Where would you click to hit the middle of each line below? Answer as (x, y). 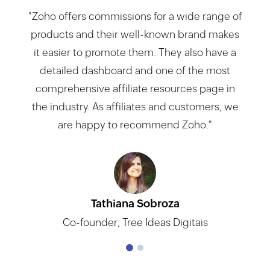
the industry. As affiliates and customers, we (135, 106)
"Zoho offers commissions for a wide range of (135, 16)
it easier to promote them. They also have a (135, 52)
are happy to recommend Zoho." (135, 124)
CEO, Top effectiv (135, 240)
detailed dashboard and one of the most (135, 70)
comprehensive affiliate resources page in (135, 88)
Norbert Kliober (135, 221)
